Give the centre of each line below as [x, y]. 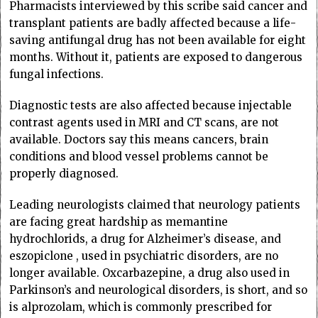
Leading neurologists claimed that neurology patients [155, 204]
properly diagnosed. [64, 173]
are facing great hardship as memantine [119, 221]
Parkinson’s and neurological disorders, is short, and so [159, 290]
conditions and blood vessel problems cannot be [139, 156]
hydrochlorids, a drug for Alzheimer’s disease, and [146, 238]
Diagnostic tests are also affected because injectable [151, 105]
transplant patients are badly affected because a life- [153, 23]
